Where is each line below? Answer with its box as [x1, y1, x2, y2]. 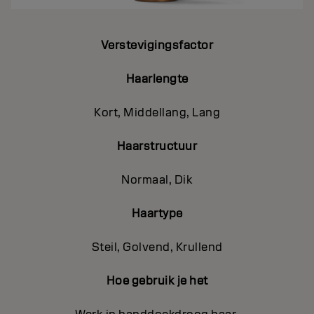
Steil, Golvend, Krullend [91, 239, 223, 254]
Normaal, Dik [121, 172, 193, 187]
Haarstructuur [116, 138, 198, 153]
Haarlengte [125, 71, 189, 86]
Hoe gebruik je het [106, 273, 208, 288]
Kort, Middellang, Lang [94, 104, 220, 120]
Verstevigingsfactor [100, 37, 214, 53]
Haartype [131, 205, 183, 221]
